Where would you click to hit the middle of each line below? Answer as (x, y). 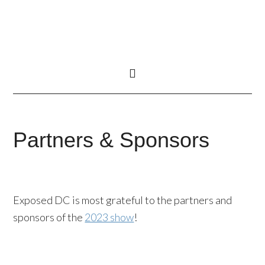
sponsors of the (49, 217)
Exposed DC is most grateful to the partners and (123, 200)
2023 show (109, 217)
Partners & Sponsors (112, 140)
